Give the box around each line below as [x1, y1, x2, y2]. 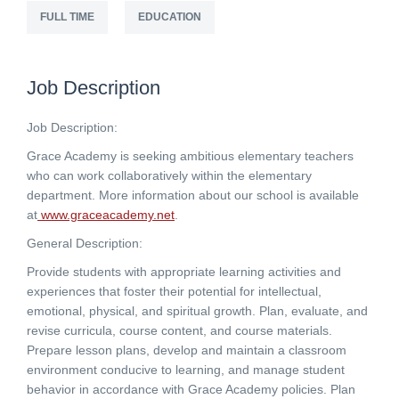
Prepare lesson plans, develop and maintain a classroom [27, 343, 346, 357]
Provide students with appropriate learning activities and [27, 265, 341, 279]
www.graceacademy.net [37, 208, 175, 222]
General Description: [27, 236, 142, 250]
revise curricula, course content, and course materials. [27, 323, 332, 338]
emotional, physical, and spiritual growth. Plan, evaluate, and [27, 304, 368, 318]
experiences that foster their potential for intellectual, [27, 284, 322, 298]
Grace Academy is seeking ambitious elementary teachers [27, 149, 354, 163]
